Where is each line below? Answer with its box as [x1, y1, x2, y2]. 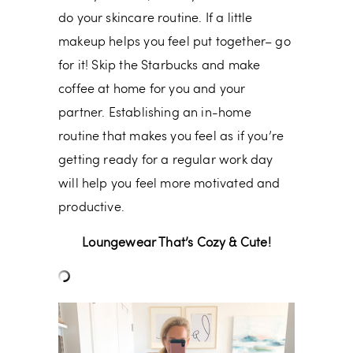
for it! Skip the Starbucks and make [58, 60, 261, 73]
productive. [58, 202, 124, 215]
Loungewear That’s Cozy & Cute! [82, 237, 271, 251]
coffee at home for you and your [58, 84, 246, 97]
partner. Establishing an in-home [58, 107, 251, 121]
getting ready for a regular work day [58, 154, 273, 168]
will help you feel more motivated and [58, 178, 281, 191]
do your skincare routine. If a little [58, 13, 253, 26]
